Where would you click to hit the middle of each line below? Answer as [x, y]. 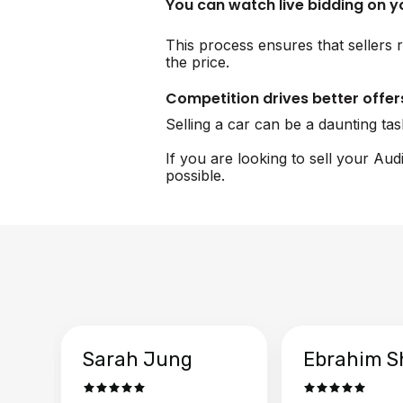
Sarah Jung [138, 359]
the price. [197, 62]
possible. [195, 175]
